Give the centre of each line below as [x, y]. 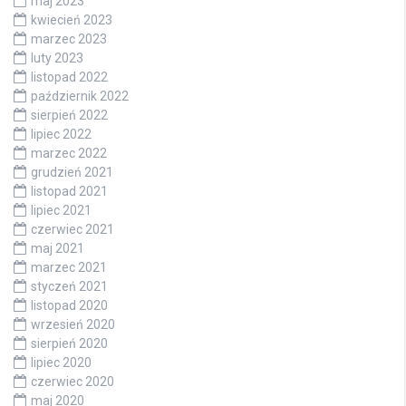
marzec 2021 [69, 268]
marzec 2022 [69, 154]
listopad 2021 [69, 192]
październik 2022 [80, 97]
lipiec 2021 [61, 211]
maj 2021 [58, 249]
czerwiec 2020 [72, 382]
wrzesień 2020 [73, 325]
